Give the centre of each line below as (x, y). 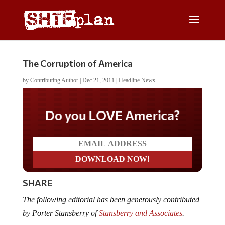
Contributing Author (54, 80)
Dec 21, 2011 (98, 80)
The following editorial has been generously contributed (111, 200)
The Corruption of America (77, 63)
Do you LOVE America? (112, 115)
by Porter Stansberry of (61, 213)
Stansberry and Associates (140, 213)
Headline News (137, 80)
